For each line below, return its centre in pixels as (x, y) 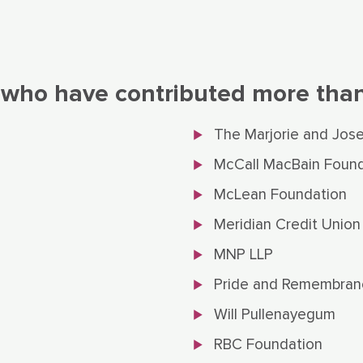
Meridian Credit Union (287, 225)
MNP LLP (243, 255)
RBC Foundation (268, 345)
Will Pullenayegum (275, 315)
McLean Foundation (280, 195)
